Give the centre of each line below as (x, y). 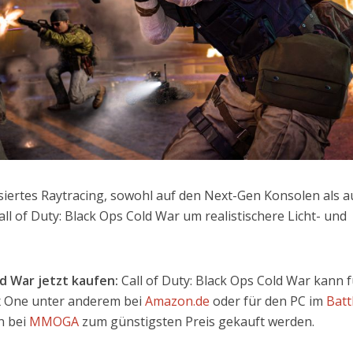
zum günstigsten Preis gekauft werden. (199, 322)
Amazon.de (178, 301)
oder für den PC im (268, 301)
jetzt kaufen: (80, 281)
